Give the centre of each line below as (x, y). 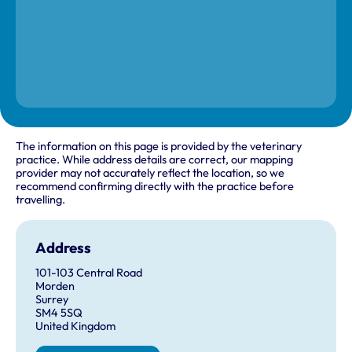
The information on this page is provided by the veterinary (159, 147)
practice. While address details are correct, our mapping (154, 160)
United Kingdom (75, 326)
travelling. (40, 200)
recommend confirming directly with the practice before (155, 187)
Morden (55, 286)
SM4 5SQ (59, 312)
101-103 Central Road (88, 272)
